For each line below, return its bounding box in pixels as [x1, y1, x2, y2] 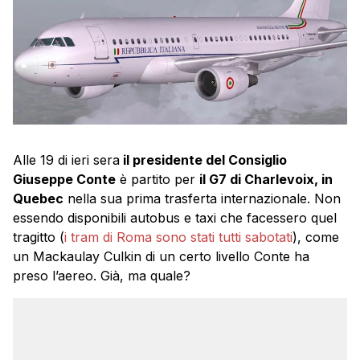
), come [292, 228, 339, 245]
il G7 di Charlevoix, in [199, 170, 333, 187]
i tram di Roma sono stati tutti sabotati [64, 228, 292, 245]
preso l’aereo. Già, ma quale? [13, 267, 190, 284]
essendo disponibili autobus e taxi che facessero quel [13, 209, 337, 226]
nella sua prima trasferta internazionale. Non [63, 190, 341, 207]
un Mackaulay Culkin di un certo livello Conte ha [13, 247, 309, 264]
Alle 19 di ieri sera [13, 151, 120, 168]
